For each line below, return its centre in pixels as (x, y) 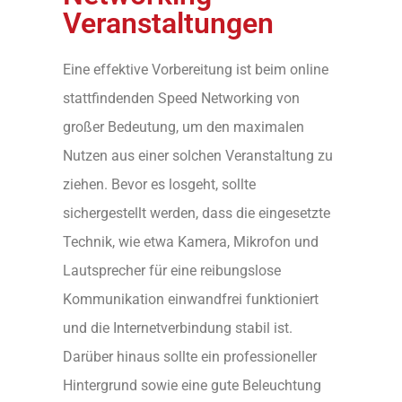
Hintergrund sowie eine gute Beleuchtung (192, 385)
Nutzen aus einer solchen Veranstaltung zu (198, 155)
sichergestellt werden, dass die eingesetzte (197, 213)
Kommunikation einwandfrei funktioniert (191, 299)
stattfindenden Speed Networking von (181, 98)
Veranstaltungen (168, 23)
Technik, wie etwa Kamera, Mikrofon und (191, 241)
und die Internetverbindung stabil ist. (178, 328)
